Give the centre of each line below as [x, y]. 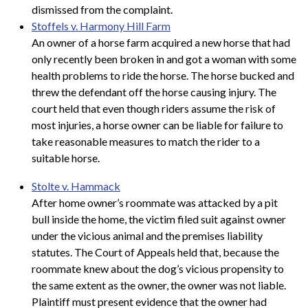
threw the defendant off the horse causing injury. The [154, 91]
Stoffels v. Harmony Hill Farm [101, 25]
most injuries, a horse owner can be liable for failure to [157, 124]
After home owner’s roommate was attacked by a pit [155, 203]
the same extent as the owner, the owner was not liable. [159, 285]
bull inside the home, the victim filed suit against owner [159, 219]
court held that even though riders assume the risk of [154, 108]
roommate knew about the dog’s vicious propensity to [158, 269]
